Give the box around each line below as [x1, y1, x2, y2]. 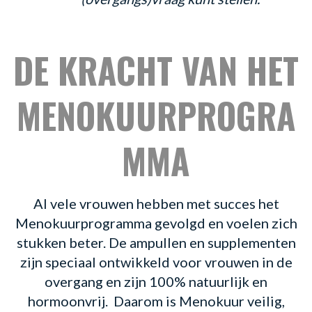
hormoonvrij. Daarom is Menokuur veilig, [27, 292, 285, 310]
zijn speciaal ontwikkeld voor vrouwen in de [19, 253, 292, 271]
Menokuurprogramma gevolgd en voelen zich [15, 214, 297, 232]
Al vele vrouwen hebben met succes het [33, 195, 279, 212]
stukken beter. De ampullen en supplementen [16, 234, 296, 251]
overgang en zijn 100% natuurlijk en [45, 273, 267, 290]
